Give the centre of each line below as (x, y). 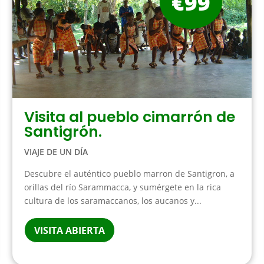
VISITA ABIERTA (70, 230)
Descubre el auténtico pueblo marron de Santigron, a (130, 173)
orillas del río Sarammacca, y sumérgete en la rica (123, 187)
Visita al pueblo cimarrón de (130, 117)
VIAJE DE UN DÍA (56, 151)
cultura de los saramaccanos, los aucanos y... (113, 200)
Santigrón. (63, 131)
